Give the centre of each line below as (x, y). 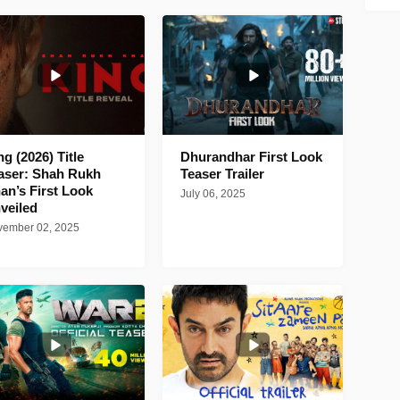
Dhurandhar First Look (252, 157)
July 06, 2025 (213, 194)
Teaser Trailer (223, 174)
